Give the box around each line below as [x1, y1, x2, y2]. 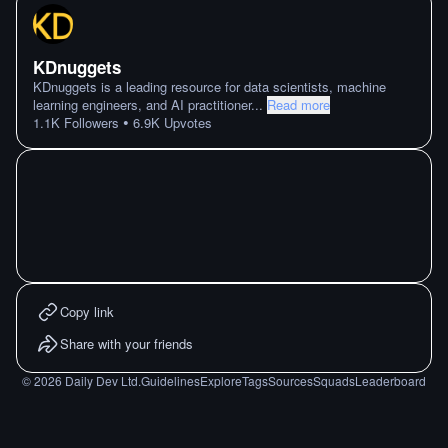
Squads [313, 372, 355, 389]
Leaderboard [355, 372, 426, 389]
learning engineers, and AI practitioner [33, 95, 251, 114]
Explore [200, 372, 242, 389]
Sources [268, 372, 313, 389]
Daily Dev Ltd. [62, 372, 141, 389]
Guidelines [141, 372, 200, 389]
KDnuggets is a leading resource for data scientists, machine [33, 77, 386, 96]
